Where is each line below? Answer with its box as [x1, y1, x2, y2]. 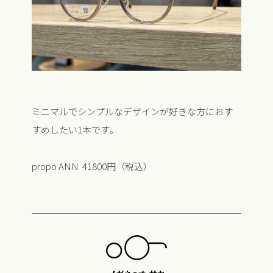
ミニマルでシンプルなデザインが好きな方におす [31, 105, 233, 118]
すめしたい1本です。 [31, 123, 118, 136]
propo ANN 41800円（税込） [31, 160, 152, 173]
